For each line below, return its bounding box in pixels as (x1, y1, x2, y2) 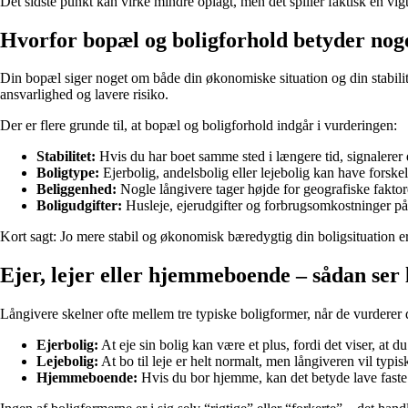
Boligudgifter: (36, 198, 122, 214)
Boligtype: (36, 165, 99, 181)
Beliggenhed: (36, 181, 117, 198)
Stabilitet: (36, 148, 96, 165)
